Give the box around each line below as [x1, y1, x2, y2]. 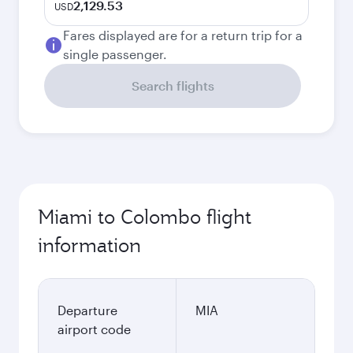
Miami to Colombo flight [38, 204, 251, 229]
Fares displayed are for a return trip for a [63, 28, 303, 43]
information [38, 232, 141, 258]
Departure [58, 303, 117, 318]
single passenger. [63, 46, 167, 61]
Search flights [131, 78, 214, 93]
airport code [58, 321, 131, 336]
